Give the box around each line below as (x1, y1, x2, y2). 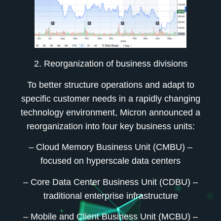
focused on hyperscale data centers (40, 156, 181, 166)
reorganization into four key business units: (26, 121, 195, 131)
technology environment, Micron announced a (21, 107, 200, 117)
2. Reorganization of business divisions (34, 59, 187, 69)
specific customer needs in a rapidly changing (21, 93, 200, 104)
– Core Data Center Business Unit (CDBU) (23, 177, 190, 187)
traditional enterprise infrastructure (43, 190, 178, 201)
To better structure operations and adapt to (27, 79, 194, 90)
